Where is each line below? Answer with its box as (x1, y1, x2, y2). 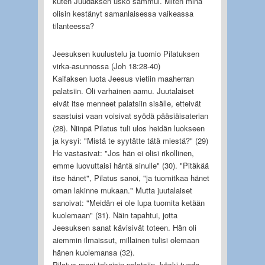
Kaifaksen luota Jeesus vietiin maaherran (52, 72, 194, 84)
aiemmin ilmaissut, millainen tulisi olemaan (52, 234, 199, 245)
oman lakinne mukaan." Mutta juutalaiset (52, 184, 192, 196)
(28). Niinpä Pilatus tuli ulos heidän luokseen (52, 122, 205, 134)
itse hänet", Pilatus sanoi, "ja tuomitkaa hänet (52, 172, 209, 183)
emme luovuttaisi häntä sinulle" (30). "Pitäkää (52, 159, 209, 171)
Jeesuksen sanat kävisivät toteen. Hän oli (52, 221, 196, 233)
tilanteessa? (52, 20, 94, 31)
